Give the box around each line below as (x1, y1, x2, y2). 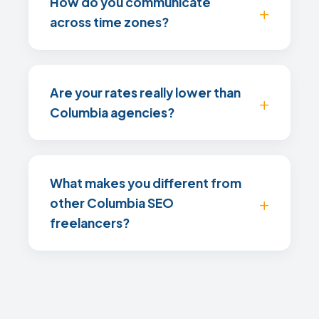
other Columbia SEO (50, 195, 174, 211)
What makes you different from (50, 175, 241, 191)
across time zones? (50, 14, 169, 30)
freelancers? (50, 215, 130, 231)
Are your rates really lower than (50, 85, 241, 100)
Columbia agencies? (50, 105, 174, 120)
